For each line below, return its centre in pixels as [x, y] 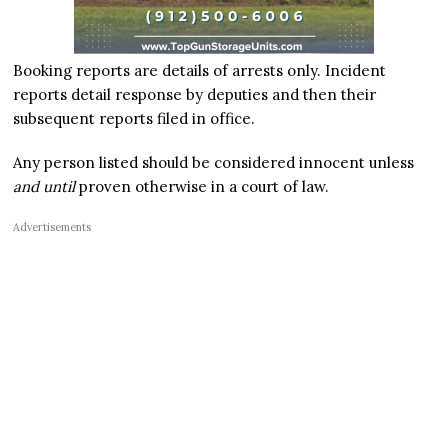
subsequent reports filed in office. [134, 118]
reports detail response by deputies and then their [195, 94]
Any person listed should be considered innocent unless [214, 162]
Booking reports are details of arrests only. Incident [200, 70]
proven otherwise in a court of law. [202, 186]
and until [44, 186]
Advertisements [52, 226]
